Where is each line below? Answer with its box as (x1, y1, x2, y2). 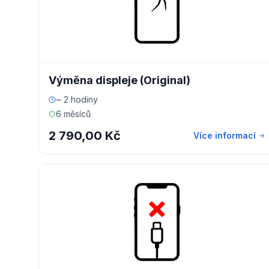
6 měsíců (56, 109, 91, 119)
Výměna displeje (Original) (49, 74, 190, 86)
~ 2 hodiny (56, 94, 98, 104)
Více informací (193, 130, 256, 141)
